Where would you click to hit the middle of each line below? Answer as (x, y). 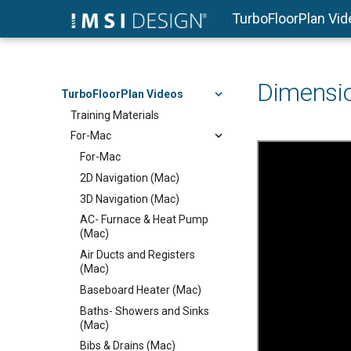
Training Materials (115, 115)
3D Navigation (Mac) (130, 199)
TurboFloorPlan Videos (122, 94)
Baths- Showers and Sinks (145, 311)
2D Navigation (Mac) (130, 177)
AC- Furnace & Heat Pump (144, 220)
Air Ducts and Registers (138, 255)
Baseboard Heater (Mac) (141, 289)
